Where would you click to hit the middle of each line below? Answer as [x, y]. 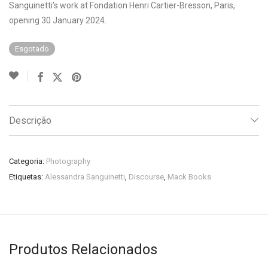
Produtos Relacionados [83, 249]
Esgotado [32, 49]
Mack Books [189, 177]
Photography [68, 161]
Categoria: [28, 161]
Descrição [30, 121]
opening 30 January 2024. [58, 20]
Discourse [146, 177]
